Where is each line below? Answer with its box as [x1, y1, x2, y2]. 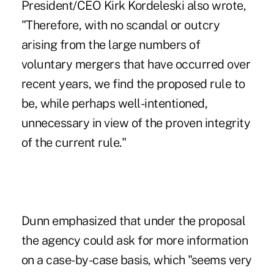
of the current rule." [21, 135, 127, 150]
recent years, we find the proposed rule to [21, 76, 245, 91]
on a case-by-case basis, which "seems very [21, 252, 252, 267]
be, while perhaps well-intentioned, [21, 95, 208, 111]
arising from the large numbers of [21, 37, 201, 52]
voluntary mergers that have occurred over [21, 56, 251, 72]
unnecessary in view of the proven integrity [21, 115, 251, 130]
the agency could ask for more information [21, 232, 248, 248]
